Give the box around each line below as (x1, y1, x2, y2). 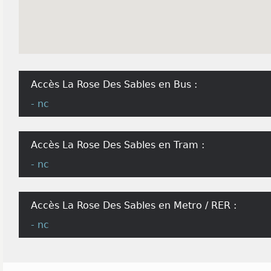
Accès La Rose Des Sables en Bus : (31, 79, 197, 90)
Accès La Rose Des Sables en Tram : (31, 139, 204, 151)
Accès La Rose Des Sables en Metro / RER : (31, 200, 237, 211)
